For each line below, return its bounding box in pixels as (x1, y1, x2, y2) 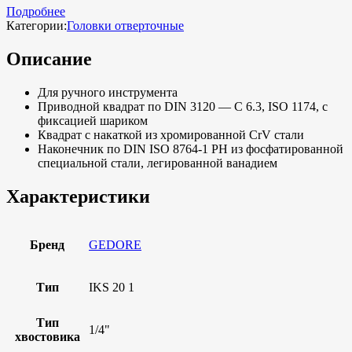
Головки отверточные (67, 18, 184, 32)
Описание (6, 48, 92, 69)
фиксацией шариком (38, 113, 148, 127)
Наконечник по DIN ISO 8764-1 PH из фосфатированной (38, 141, 343, 156)
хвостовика (14, 329, 80, 343)
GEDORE (89, 237, 141, 251)
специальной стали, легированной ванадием (38, 156, 277, 170)
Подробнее (6, 4, 65, 18)
